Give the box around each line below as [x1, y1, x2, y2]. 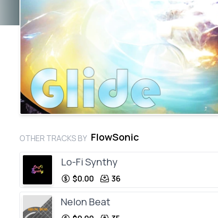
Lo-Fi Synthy [61, 155, 118, 168]
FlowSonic [91, 130, 139, 144]
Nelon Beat [61, 195, 110, 208]
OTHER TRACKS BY [19, 132, 87, 144]
